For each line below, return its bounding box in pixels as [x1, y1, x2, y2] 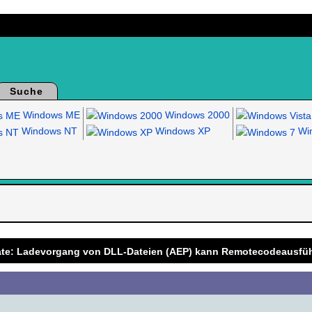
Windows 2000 [162, 109, 230, 120]
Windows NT [18, 125, 77, 137]
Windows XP [152, 125, 210, 137]
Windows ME [19, 109, 80, 120]
